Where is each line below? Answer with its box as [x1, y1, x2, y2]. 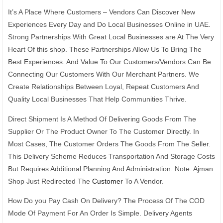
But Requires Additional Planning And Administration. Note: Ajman [8, 164, 213, 173]
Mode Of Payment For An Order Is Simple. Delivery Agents [8, 209, 192, 218]
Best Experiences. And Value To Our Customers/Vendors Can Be [8, 58, 211, 66]
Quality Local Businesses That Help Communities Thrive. [8, 95, 187, 104]
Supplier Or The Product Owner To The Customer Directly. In [8, 127, 199, 135]
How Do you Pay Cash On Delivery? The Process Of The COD [8, 197, 205, 205]
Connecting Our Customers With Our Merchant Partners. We [8, 70, 199, 79]
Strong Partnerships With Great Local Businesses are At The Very [8, 33, 214, 41]
